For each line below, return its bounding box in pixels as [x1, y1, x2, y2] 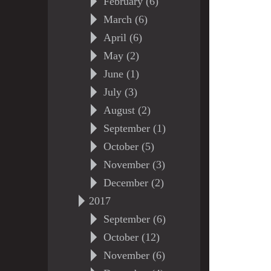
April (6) [103, 31, 142, 44]
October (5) [103, 140, 154, 152]
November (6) [103, 249, 165, 261]
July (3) [103, 86, 137, 98]
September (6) [103, 213, 166, 225]
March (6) [103, 13, 148, 25]
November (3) [103, 158, 165, 171]
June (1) [103, 68, 139, 80]
